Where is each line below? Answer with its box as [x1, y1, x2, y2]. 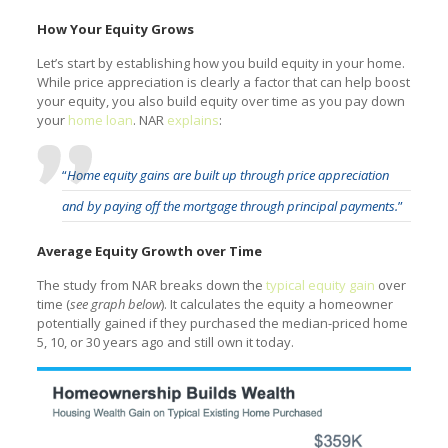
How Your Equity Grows [36, 19, 194, 38]
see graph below [69, 294, 161, 313]
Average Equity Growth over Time [36, 241, 262, 260]
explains [166, 110, 219, 129]
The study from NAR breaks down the [36, 275, 266, 294]
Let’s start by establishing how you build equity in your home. [36, 53, 405, 72]
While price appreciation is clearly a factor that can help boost [36, 72, 410, 91]
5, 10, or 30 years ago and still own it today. [36, 332, 294, 351]
